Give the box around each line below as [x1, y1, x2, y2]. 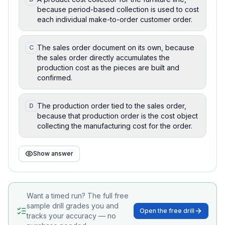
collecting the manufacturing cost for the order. [37, 121, 192, 130]
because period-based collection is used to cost [37, 5, 199, 14]
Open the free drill [140, 206, 194, 214]
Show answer [33, 149, 73, 157]
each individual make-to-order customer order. [37, 15, 192, 24]
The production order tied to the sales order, [37, 101, 186, 110]
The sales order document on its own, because [37, 43, 194, 52]
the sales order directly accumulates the [37, 53, 170, 62]
